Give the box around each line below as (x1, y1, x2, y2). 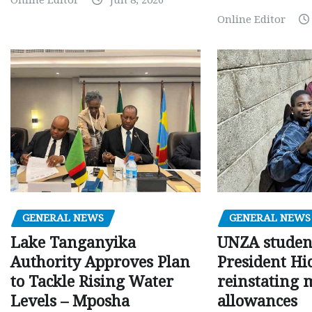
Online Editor (217, 13, 286, 26)
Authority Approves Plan (10, 253, 190, 272)
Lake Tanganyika (10, 234, 136, 252)
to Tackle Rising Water (10, 273, 173, 291)
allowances (217, 292, 298, 311)
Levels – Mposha (10, 292, 130, 311)
